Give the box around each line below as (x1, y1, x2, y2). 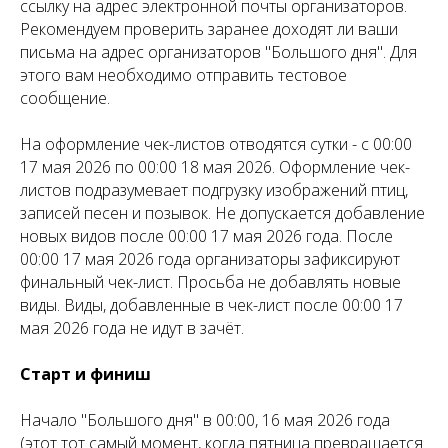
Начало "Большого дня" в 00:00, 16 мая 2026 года (20, 408, 390, 431)
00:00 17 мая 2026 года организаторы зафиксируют (20, 247, 400, 270)
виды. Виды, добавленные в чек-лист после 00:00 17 (20, 293, 403, 316)
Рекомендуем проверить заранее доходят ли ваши (20, 17, 398, 40)
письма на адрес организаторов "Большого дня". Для (20, 40, 417, 63)
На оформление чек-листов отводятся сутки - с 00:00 (20, 132, 412, 155)
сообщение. (20, 86, 110, 109)
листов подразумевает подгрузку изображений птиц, (20, 178, 408, 201)
